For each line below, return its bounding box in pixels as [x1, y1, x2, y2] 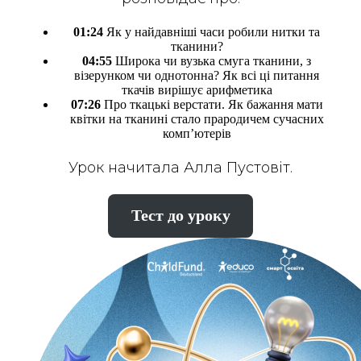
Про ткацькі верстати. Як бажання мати [100, 98, 323, 111]
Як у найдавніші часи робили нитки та [106, 25, 320, 39]
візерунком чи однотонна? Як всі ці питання [74, 68, 319, 82]
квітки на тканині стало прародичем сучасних [69, 112, 324, 126]
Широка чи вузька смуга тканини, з [112, 54, 311, 68]
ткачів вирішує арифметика [121, 83, 272, 97]
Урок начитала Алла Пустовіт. [68, 159, 293, 176]
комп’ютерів [162, 127, 231, 140]
